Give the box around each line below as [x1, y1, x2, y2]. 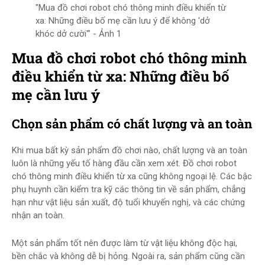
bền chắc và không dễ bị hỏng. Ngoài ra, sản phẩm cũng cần [12, 251, 245, 261]
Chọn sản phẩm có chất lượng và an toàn [12, 115, 252, 132]
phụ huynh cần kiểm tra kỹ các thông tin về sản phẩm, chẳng [12, 184, 245, 195]
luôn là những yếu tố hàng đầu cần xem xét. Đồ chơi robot [12, 158, 237, 169]
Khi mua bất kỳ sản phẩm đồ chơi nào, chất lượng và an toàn [12, 145, 247, 156]
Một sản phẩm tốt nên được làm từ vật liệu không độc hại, [12, 238, 237, 248]
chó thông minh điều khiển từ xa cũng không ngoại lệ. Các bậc [12, 171, 252, 182]
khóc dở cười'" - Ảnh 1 [35, 28, 121, 39]
